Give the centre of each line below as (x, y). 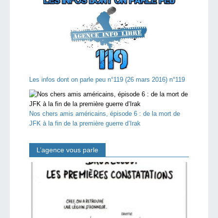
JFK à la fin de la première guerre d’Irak (85, 123)
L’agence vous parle (67, 150)
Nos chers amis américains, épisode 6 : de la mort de (105, 113)
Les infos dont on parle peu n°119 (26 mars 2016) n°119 (107, 79)
